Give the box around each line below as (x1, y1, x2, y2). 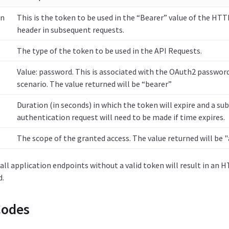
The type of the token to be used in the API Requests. (16, 45, 202, 56)
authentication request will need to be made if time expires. (16, 112, 225, 122)
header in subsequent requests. (16, 25, 124, 35)
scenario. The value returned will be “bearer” (16, 79, 172, 89)
